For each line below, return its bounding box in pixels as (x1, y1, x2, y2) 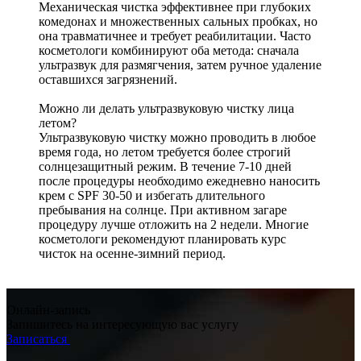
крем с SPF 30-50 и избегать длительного (39, 188, 265, 202)
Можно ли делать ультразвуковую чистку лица (39, 101, 294, 115)
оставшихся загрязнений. (39, 72, 177, 86)
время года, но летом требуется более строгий (39, 144, 291, 159)
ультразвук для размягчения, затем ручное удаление (39, 57, 322, 72)
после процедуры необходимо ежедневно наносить (39, 173, 320, 188)
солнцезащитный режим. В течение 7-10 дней (39, 159, 292, 173)
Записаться (6, 331, 67, 346)
